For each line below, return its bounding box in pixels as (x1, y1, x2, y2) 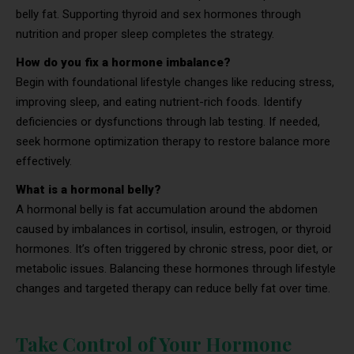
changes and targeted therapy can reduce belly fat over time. (16, 281, 330, 296)
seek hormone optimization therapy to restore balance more (16, 134, 330, 149)
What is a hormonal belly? (16, 182, 161, 197)
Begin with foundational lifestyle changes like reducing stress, (16, 74, 334, 89)
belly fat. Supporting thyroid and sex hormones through (16, 6, 301, 21)
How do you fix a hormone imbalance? (16, 55, 231, 70)
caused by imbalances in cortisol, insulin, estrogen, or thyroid (16, 221, 331, 236)
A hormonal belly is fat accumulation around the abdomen (16, 201, 318, 217)
